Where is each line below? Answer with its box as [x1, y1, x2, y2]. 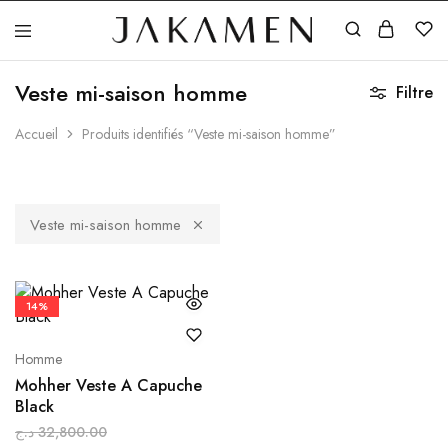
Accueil [15, 124, 58, 144]
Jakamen [78, 37, 134, 61]
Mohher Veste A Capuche [15, 374, 202, 398]
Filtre [396, 81, 433, 104]
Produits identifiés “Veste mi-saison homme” [82, 124, 336, 144]
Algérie [78, 53, 128, 77]
